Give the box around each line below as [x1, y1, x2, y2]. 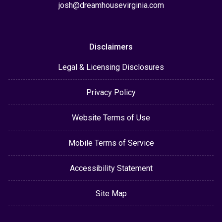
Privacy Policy [86, 87, 136, 97]
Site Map [95, 188, 127, 198]
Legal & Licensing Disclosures [58, 62, 164, 72]
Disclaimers [89, 42, 133, 52]
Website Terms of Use [72, 112, 150, 122]
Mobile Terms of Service [68, 138, 154, 148]
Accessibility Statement [69, 163, 153, 173]
